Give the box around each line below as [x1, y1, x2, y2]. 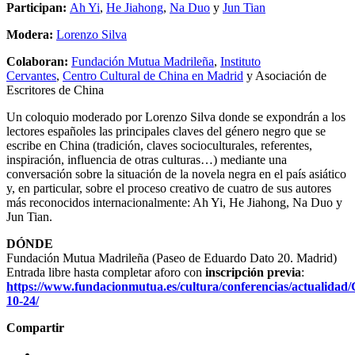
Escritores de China [6, 82, 104, 97]
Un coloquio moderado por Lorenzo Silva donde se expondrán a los [6, 109, 345, 124]
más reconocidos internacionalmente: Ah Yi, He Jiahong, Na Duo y [6, 195, 342, 209]
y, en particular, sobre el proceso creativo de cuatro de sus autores [6, 181, 331, 195]
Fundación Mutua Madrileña [71, 54, 214, 68]
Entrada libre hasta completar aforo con [6, 265, 202, 279]
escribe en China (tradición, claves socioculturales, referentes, [6, 138, 312, 152]
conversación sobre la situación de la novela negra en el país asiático [6, 166, 346, 181]
